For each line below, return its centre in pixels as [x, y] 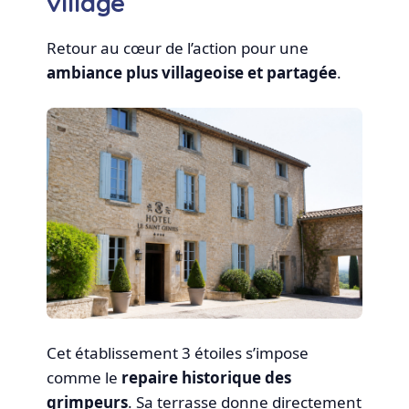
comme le [84, 377]
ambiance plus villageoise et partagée [192, 72]
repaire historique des [207, 377]
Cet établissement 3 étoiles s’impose [178, 352]
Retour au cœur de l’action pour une [178, 47]
